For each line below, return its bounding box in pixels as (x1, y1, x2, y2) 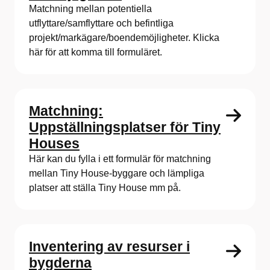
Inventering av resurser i (29, 238, 190, 254)
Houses (29, 135, 80, 151)
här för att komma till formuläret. (29, 46, 162, 57)
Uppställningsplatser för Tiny (29, 119, 221, 135)
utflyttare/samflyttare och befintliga (29, 17, 174, 28)
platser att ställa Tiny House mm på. (29, 182, 181, 193)
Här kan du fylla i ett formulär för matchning (29, 153, 211, 164)
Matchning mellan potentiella (29, 3, 152, 14)
